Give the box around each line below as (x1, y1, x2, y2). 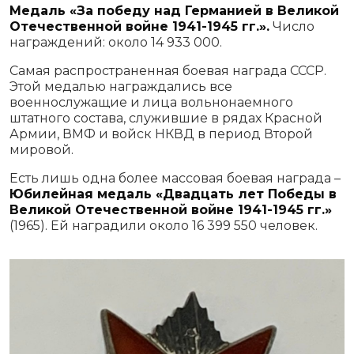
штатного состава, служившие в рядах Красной (9, 110, 322, 126)
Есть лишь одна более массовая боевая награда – (9, 170, 341, 186)
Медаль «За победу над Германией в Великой (9, 2, 339, 18)
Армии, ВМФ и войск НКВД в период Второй (9, 126, 313, 141)
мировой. (9, 141, 77, 157)
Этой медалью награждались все (9, 78, 232, 94)
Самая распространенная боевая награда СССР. (9, 62, 326, 78)
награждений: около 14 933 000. (9, 34, 222, 50)
